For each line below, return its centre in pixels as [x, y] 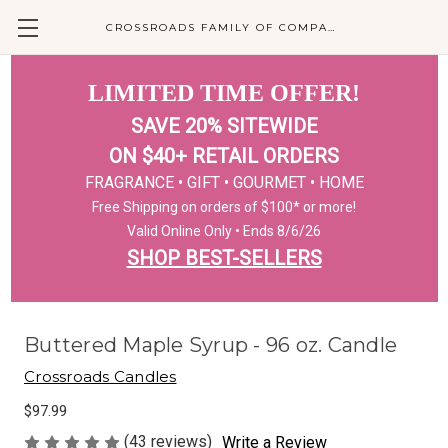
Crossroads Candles [100, 376]
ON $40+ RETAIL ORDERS [224, 156]
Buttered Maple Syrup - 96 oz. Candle [210, 345]
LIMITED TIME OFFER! [224, 93]
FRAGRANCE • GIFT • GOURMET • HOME [224, 182]
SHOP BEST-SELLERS [224, 258]
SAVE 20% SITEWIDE [224, 126]
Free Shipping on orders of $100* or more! [224, 207]
